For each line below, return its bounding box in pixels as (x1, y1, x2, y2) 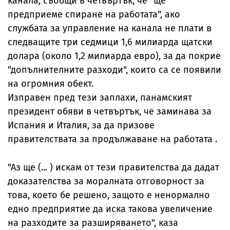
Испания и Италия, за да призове (8, 120, 155, 131)
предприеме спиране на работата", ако (8, 9, 180, 21)
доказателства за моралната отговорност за (8, 176, 204, 187)
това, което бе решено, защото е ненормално (8, 189, 210, 201)
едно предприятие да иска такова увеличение (8, 203, 213, 215)
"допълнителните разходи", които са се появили (8, 64, 221, 76)
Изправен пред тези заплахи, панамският (8, 92, 192, 104)
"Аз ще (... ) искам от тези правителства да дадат (8, 162, 219, 174)
